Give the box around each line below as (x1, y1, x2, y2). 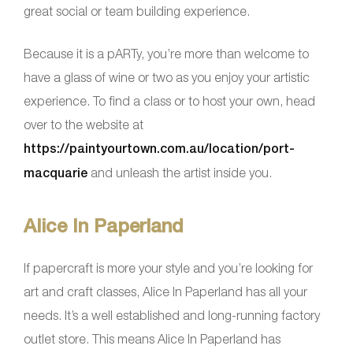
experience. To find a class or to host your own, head (24, 93, 315, 108)
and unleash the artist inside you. (87, 165, 272, 180)
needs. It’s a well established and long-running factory (24, 307, 320, 322)
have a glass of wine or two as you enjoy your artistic (24, 69, 310, 84)
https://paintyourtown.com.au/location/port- (24, 140, 295, 156)
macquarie (24, 165, 87, 180)
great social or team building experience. (24, 3, 250, 18)
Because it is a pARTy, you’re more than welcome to (24, 46, 309, 61)
